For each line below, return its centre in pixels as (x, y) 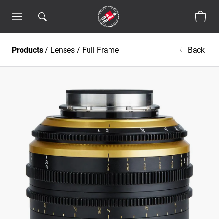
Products (27, 50)
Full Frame (100, 50)
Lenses (63, 50)
